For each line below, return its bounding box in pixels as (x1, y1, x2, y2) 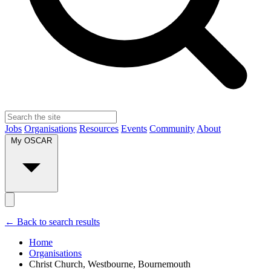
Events (121, 123, 147, 134)
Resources (79, 123, 119, 134)
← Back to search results (5, 217, 100, 227)
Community (149, 123, 195, 134)
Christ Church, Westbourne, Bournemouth (29, 259, 191, 270)
